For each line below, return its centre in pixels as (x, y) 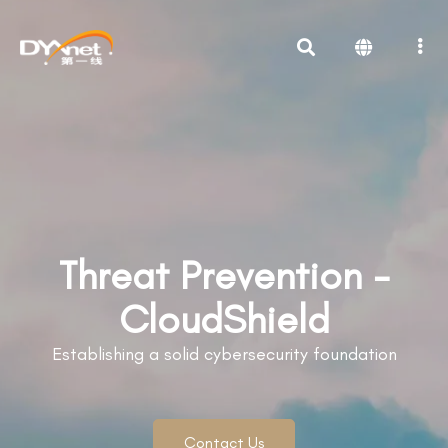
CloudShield (224, 319)
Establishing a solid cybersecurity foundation (224, 354)
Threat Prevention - (224, 275)
